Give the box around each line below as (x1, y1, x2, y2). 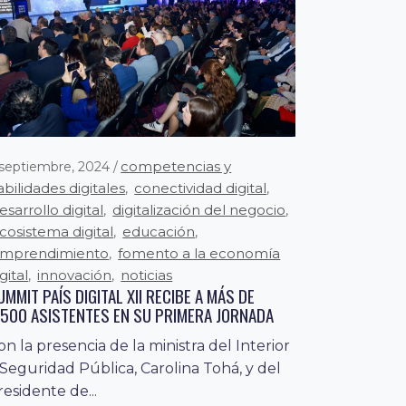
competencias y (121, 157, 232, 175)
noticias (121, 266, 173, 284)
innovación (37, 266, 112, 284)
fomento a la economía (118, 244, 281, 262)
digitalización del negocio (112, 200, 286, 218)
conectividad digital (134, 179, 267, 197)
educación (122, 222, 196, 240)
